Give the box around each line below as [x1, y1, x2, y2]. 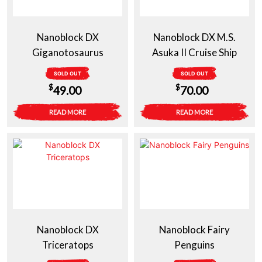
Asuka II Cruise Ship [152, 46, 237, 58]
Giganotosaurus [32, 46, 104, 58]
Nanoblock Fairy [159, 223, 230, 236]
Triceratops [42, 238, 94, 251]
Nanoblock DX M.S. [153, 30, 236, 43]
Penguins [174, 238, 215, 251]
